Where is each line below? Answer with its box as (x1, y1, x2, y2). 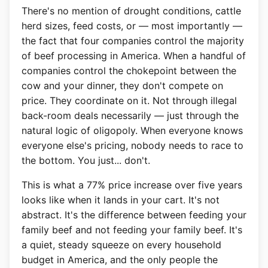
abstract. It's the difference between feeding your (22, 209, 246, 221)
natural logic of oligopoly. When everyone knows (22, 124, 243, 136)
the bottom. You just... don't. (22, 154, 150, 166)
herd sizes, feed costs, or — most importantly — (22, 20, 242, 32)
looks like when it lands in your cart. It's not (22, 194, 220, 206)
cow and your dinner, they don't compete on (22, 80, 223, 92)
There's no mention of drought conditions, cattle (22, 5, 241, 17)
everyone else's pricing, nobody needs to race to (22, 139, 243, 151)
